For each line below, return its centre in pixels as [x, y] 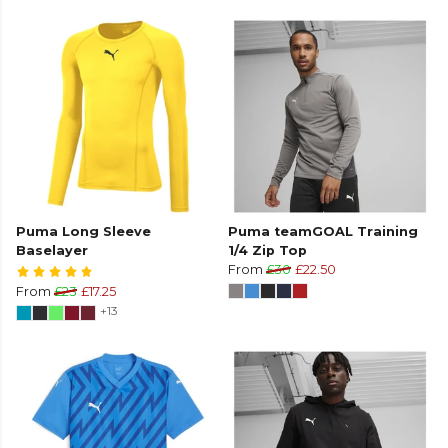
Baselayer [52, 251]
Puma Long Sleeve [83, 232]
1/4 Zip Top [267, 251]
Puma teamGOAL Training [323, 232]
